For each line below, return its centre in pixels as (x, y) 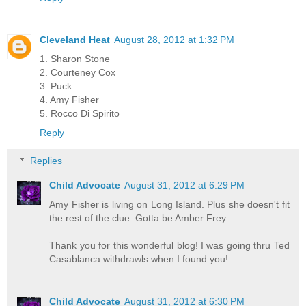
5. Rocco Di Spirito (80, 113)
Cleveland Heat (75, 39)
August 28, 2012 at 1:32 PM (174, 39)
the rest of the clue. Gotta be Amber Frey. (139, 218)
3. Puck (56, 86)
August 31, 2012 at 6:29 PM (185, 185)
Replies (46, 161)
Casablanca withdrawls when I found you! (139, 259)
